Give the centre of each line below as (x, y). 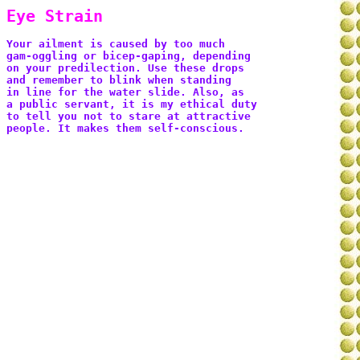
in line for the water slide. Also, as (129, 92)
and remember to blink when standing (122, 80)
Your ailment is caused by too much (119, 44)
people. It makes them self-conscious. (125, 128)
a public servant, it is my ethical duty (135, 104)
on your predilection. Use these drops (129, 68)
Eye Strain (55, 16)
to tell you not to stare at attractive (132, 116)
